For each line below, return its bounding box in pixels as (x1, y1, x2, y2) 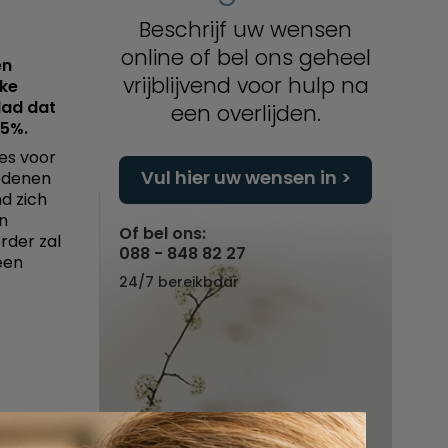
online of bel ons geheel (120, 43, 371, 73)
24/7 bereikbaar (119, 272, 239, 293)
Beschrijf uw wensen (139, 15, 352, 45)
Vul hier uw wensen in (140, 165, 337, 191)
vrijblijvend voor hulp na (122, 71, 369, 101)
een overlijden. (170, 99, 321, 129)
